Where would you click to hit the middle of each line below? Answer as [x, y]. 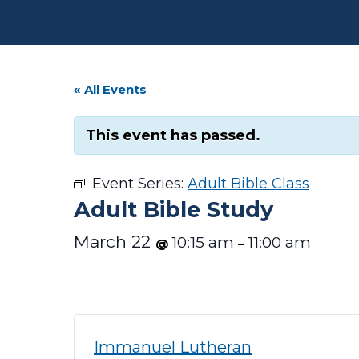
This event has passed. [173, 135]
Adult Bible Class [248, 184]
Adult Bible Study [173, 210]
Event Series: [140, 184]
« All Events [110, 89]
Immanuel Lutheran [173, 347]
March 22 [115, 242]
